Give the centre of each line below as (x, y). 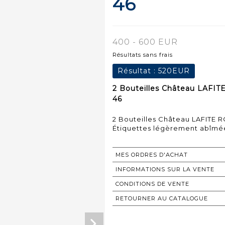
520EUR (174, 71)
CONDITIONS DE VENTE (152, 184)
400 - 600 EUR (145, 42)
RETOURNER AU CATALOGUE (162, 198)
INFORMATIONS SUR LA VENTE (165, 169)
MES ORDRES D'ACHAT (152, 154)
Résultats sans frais (143, 54)
